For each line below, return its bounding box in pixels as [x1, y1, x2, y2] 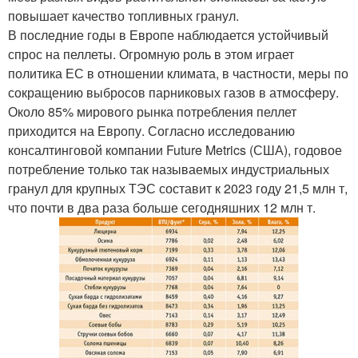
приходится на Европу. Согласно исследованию [8, 121, 295, 141]
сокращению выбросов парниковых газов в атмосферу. [8, 83, 339, 102]
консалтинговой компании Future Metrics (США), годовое [8, 141, 342, 160]
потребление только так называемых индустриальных [8, 160, 329, 179]
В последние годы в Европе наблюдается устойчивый [8, 26, 328, 45]
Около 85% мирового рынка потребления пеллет [8, 102, 296, 121]
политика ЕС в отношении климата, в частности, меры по [8, 64, 348, 83]
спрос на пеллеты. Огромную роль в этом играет [8, 45, 294, 64]
